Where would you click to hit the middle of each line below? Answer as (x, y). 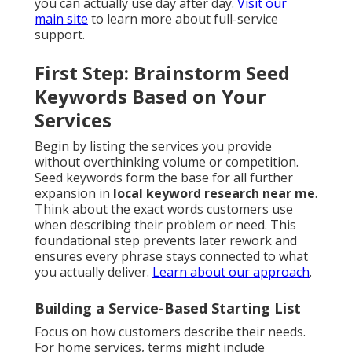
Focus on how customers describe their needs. (170, 332)
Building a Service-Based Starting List (168, 308)
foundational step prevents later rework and (166, 241)
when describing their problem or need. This (165, 225)
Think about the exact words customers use (164, 209)
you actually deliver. (93, 272)
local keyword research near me (214, 194)
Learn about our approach (231, 272)
